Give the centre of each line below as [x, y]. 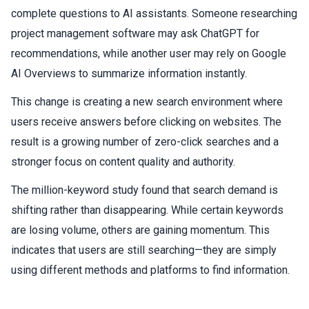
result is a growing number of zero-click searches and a [145, 141]
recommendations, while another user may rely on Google [149, 53]
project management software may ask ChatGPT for [135, 33]
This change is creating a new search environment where [147, 101]
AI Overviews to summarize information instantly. [129, 73]
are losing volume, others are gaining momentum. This [140, 230]
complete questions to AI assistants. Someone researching [154, 13]
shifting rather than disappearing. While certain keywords [147, 210]
